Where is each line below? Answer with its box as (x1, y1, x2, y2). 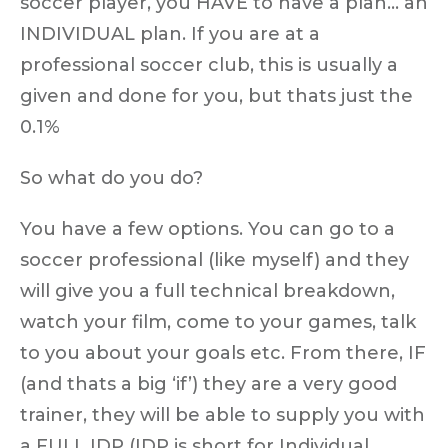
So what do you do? (20, 166, 203, 189)
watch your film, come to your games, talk (20, 310, 416, 333)
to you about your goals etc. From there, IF (20, 341, 426, 364)
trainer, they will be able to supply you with (20, 403, 425, 426)
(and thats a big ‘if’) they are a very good (20, 372, 397, 395)
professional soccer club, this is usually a (20, 53, 398, 76)
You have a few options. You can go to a (20, 217, 395, 240)
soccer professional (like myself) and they (20, 248, 409, 271)
